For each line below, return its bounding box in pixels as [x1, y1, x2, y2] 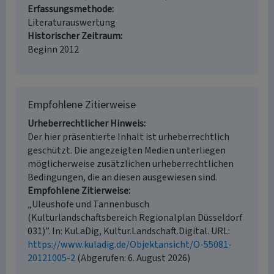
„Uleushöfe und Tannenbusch [28, 198, 149, 211]
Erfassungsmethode [28, 2, 112, 16]
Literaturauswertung [28, 16, 116, 29]
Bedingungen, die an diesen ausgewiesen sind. [28, 171, 217, 184]
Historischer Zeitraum [28, 29, 120, 43]
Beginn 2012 [28, 43, 79, 56]
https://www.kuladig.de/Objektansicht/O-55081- [28, 238, 232, 251]
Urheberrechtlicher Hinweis [28, 117, 144, 130]
